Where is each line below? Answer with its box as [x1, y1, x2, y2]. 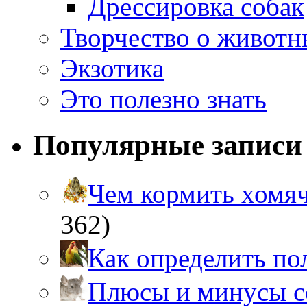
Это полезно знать [60, 84, 267, 114]
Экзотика [60, 53, 164, 84]
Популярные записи [33, 129, 302, 162]
